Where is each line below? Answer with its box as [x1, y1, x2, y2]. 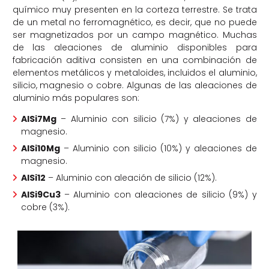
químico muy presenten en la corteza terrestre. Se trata [12, 4, 257, 16]
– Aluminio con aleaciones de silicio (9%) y [60, 189, 257, 201]
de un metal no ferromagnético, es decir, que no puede [12, 16, 257, 29]
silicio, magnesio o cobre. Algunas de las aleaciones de [12, 79, 257, 92]
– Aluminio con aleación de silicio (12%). [45, 172, 217, 184]
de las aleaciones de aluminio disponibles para [12, 41, 257, 54]
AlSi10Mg [20, 142, 60, 155]
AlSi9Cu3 [20, 189, 61, 201]
